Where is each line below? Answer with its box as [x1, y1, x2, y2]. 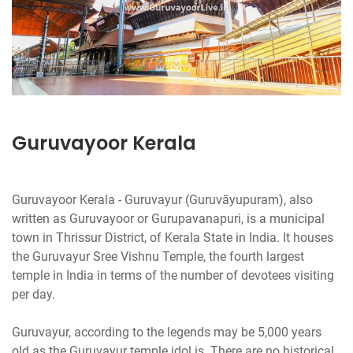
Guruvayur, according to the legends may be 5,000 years [12, 324, 321, 340]
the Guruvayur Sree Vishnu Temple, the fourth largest [12, 248, 304, 264]
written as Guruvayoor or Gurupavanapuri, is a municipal [12, 210, 325, 226]
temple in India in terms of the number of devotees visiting [12, 267, 334, 283]
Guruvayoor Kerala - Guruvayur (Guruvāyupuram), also [12, 191, 313, 207]
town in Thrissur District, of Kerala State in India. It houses [12, 229, 333, 245]
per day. [12, 286, 55, 302]
